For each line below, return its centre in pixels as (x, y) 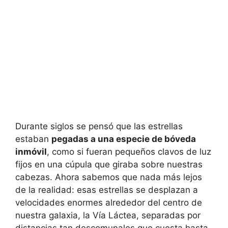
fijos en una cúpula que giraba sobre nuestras (109, 165)
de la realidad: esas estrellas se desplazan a (107, 190)
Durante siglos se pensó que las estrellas (99, 126)
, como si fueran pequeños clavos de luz (129, 152)
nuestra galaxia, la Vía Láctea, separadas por (108, 216)
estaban (33, 139)
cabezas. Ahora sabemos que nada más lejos (109, 177)
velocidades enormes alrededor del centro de (109, 203)
